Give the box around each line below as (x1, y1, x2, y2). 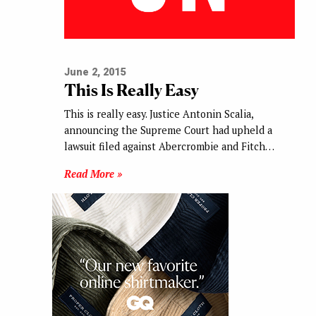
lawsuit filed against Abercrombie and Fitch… (63, 139, 274, 153)
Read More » (63, 166, 122, 181)
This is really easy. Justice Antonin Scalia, (63, 107, 253, 121)
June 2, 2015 (63, 66, 126, 78)
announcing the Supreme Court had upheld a (63, 123, 272, 137)
